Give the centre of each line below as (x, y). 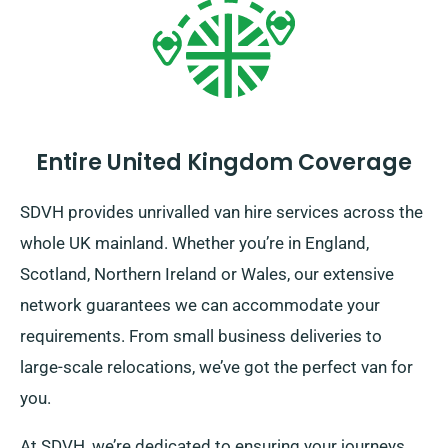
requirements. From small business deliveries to (201, 336)
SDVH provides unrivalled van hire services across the (221, 212)
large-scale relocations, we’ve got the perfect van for (216, 367)
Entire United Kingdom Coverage (224, 163)
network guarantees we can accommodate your (200, 305)
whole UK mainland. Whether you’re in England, (194, 243)
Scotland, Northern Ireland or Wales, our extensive (207, 274)
